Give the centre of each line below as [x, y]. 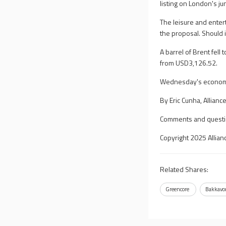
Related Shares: [184, 169]
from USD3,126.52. [189, 63]
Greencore [178, 189]
